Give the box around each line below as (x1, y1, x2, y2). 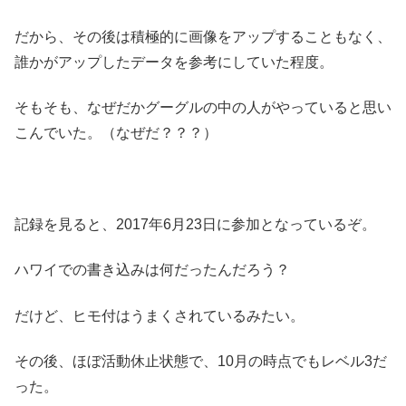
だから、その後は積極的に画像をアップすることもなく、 (14, 28, 391, 44)
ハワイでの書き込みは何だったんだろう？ (14, 262, 290, 278)
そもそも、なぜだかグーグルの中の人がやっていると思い (14, 100, 391, 116)
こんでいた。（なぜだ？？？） (14, 125, 217, 141)
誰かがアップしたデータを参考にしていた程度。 (14, 53, 333, 70)
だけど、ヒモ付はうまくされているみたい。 (14, 307, 304, 324)
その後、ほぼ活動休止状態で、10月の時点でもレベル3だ (14, 353, 387, 370)
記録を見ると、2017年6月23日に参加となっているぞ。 (14, 216, 376, 232)
